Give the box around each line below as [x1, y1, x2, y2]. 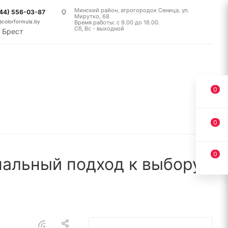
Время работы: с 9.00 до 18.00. [74, 19, 160, 26]
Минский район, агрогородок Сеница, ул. [74, 7, 189, 14]
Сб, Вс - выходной [74, 25, 124, 32]
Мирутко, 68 [74, 13, 109, 20]
